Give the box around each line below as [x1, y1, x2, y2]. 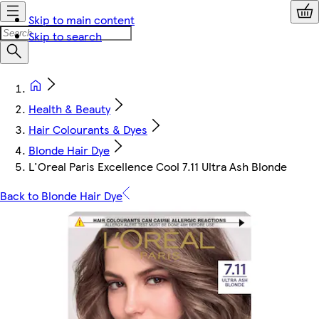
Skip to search [28, 28, 102, 44]
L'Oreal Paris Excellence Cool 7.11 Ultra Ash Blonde [28, 158, 287, 174]
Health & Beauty [28, 100, 110, 117]
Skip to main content [28, 11, 135, 28]
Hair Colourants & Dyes [28, 121, 147, 137]
